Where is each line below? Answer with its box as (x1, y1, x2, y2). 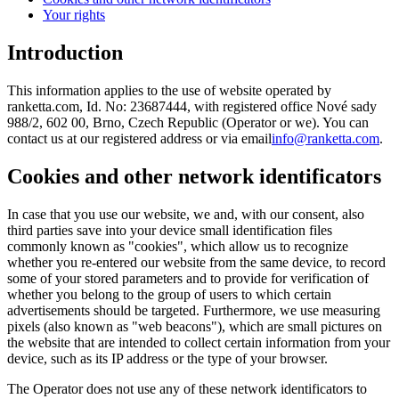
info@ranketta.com (272, 131, 379, 146)
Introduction (7, 41, 123, 65)
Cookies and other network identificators (7, 164, 381, 188)
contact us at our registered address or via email (7, 131, 272, 146)
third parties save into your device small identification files (7, 222, 332, 238)
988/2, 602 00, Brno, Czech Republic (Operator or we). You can (7, 115, 369, 130)
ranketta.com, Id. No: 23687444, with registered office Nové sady (7, 99, 377, 114)
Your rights (43, 7, 105, 23)
